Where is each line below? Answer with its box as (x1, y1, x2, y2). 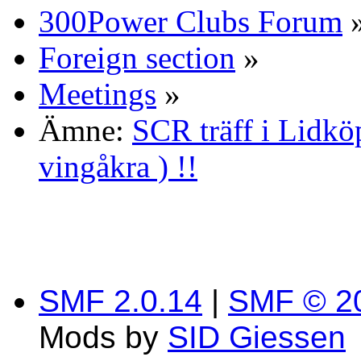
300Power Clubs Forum (39, 4, 342, 39)
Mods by (39, 320, 168, 355)
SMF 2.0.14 (39, 284, 202, 319)
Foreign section (39, 40, 235, 76)
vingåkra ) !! (39, 149, 197, 185)
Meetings (39, 77, 156, 112)
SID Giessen (168, 320, 346, 355)
